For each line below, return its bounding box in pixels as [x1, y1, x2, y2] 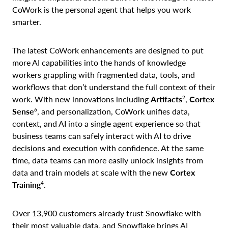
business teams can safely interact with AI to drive [12, 130, 191, 140]
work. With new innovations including [12, 94, 151, 104]
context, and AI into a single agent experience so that [12, 118, 201, 128]
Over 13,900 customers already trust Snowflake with [12, 208, 201, 218]
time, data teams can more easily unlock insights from [12, 155, 203, 165]
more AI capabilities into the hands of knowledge [12, 57, 186, 67]
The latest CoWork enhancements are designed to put [12, 45, 204, 55]
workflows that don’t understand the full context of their [12, 81, 215, 92]
